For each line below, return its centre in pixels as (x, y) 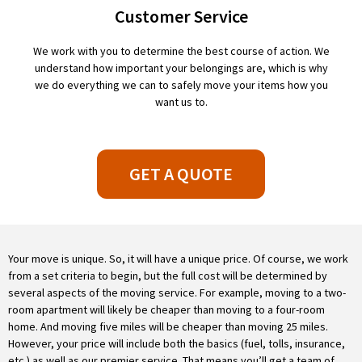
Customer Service (181, 16)
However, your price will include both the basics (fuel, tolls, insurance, (177, 343)
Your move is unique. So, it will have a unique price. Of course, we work (178, 259)
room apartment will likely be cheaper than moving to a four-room (166, 309)
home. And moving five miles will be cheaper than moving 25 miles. (168, 326)
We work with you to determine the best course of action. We (181, 51)
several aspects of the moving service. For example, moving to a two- (177, 293)
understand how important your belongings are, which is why (181, 68)
